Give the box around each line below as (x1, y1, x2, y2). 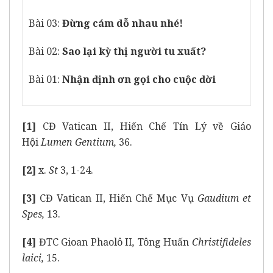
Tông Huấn (137, 235, 190, 249)
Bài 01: (29, 73, 62, 87)
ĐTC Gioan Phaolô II (36, 235, 133, 249)
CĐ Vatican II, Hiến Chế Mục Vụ (36, 191, 197, 205)
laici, (22, 251, 46, 265)
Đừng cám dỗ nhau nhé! (62, 16, 183, 30)
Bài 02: (29, 44, 62, 58)
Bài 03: (29, 16, 62, 30)
